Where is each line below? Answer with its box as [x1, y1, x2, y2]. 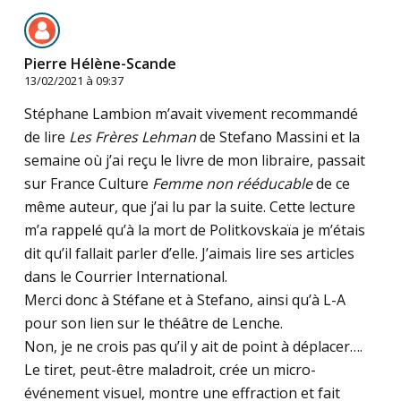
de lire [23, 127, 69, 148]
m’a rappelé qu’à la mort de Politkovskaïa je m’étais [23, 220, 365, 241]
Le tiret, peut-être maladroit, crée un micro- [23, 360, 316, 380]
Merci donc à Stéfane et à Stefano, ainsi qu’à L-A [23, 290, 346, 311]
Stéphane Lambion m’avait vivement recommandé [23, 104, 358, 124]
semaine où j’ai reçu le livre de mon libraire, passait [23, 150, 365, 171]
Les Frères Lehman [68, 127, 196, 148]
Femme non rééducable [151, 174, 312, 194]
